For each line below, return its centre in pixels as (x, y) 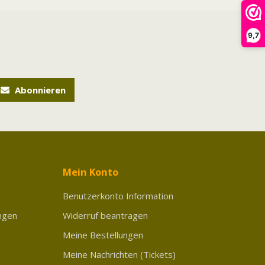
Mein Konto (91, 172)
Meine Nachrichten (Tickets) (119, 254)
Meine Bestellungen (103, 235)
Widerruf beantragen (105, 215)
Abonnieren (39, 90)
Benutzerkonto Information (118, 195)
